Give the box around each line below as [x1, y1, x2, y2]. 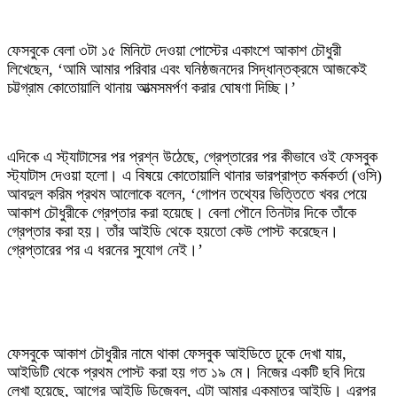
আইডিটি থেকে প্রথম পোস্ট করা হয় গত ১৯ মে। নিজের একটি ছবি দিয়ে [7, 363, 365, 382]
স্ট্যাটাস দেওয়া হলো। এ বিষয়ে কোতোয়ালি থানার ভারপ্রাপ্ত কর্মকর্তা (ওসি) [7, 167, 382, 185]
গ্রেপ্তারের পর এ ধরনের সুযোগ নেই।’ [7, 241, 203, 260]
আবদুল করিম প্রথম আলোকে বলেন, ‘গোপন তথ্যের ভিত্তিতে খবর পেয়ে [7, 185, 367, 204]
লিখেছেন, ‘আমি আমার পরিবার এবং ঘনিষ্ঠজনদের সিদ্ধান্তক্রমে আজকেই [7, 60, 367, 79]
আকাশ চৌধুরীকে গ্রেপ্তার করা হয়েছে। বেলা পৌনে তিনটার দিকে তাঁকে [7, 204, 356, 222]
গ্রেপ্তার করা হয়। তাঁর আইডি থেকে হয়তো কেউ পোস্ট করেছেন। [7, 222, 339, 241]
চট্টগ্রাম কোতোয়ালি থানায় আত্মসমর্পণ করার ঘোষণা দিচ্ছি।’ [7, 79, 296, 97]
